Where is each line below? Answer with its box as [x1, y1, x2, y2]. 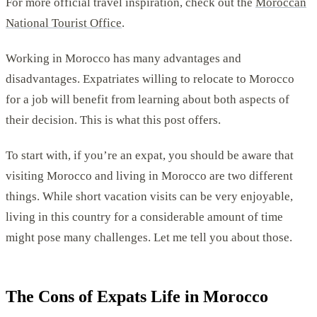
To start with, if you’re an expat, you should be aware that [6, 149, 294, 163]
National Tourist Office [6, 16, 122, 30]
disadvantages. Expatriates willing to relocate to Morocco [6, 72, 294, 86]
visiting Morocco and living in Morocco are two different [6, 169, 293, 183]
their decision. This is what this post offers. [6, 113, 221, 127]
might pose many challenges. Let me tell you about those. [6, 231, 292, 245]
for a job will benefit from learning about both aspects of [6, 93, 289, 107]
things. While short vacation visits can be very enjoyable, [6, 190, 293, 204]
